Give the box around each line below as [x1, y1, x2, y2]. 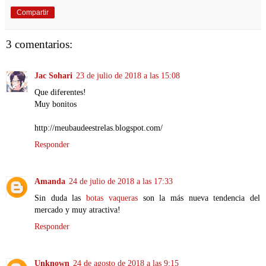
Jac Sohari [34, 70, 72, 80]
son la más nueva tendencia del [137, 192, 261, 202]
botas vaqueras [86, 192, 138, 202]
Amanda [34, 176, 65, 186]
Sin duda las [34, 192, 87, 202]
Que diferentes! [34, 87, 86, 97]
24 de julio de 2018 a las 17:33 [69, 176, 173, 186]
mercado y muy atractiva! [34, 204, 121, 214]
